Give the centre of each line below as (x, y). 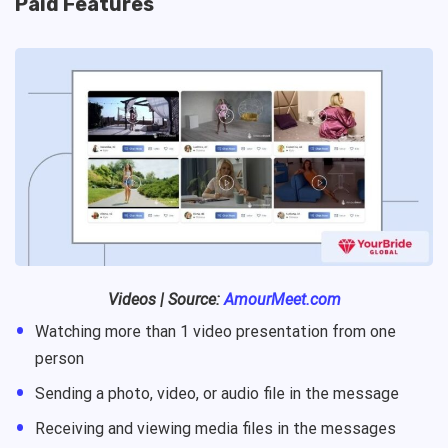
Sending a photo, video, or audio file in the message (217, 393)
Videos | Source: (165, 299)
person (59, 358)
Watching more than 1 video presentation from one (215, 331)
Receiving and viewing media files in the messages (215, 428)
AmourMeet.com (282, 299)
